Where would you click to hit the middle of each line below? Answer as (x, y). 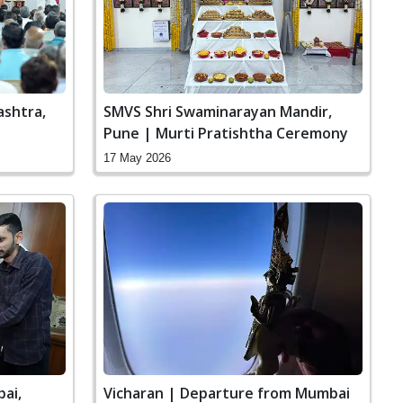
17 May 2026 (137, 157)
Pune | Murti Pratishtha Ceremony (226, 133)
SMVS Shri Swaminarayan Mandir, (218, 111)
